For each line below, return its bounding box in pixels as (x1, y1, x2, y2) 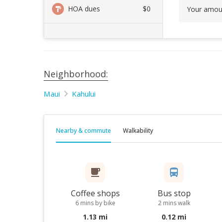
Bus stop (157, 188, 191, 199)
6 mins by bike (75, 199, 115, 207)
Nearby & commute (56, 126, 111, 135)
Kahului (72, 89, 96, 99)
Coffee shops (70, 188, 120, 199)
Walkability (123, 126, 153, 135)
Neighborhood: (44, 68, 108, 80)
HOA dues (68, 4, 100, 13)
